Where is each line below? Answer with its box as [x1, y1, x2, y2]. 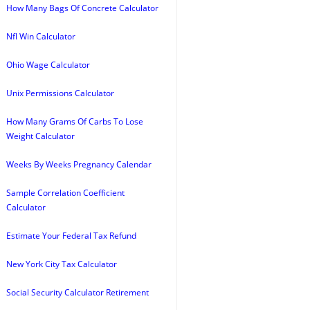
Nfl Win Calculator [6, 30, 75, 42]
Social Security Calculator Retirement [6, 286, 149, 298]
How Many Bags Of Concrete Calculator [6, 2, 158, 14]
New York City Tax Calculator [6, 258, 117, 270]
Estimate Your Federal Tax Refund [6, 230, 136, 241]
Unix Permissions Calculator [6, 87, 114, 99]
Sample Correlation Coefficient [6, 187, 125, 199]
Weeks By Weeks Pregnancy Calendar [6, 158, 152, 170]
